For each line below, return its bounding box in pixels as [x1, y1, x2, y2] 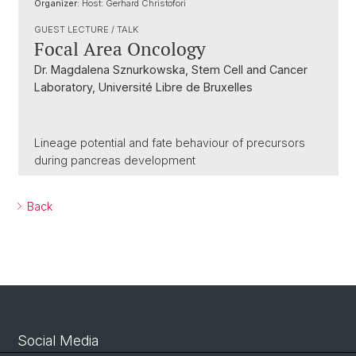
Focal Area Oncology [34, 37, 206, 61]
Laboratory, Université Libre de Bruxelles [34, 80, 253, 94]
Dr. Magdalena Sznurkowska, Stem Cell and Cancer [34, 63, 308, 76]
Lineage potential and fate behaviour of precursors [34, 136, 305, 149]
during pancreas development [34, 153, 195, 167]
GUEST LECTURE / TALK [34, 24, 138, 35]
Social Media [17, 332, 99, 349]
